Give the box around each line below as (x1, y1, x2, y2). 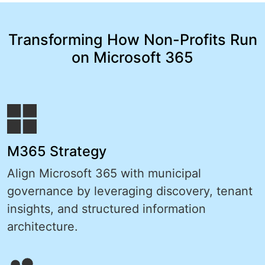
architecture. (7, 219, 78, 234)
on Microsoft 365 (72, 49, 193, 67)
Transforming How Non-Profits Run (8, 31, 257, 49)
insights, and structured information (7, 202, 206, 216)
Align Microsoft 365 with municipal (7, 166, 201, 181)
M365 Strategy (7, 143, 106, 160)
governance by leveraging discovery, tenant (7, 184, 253, 199)
